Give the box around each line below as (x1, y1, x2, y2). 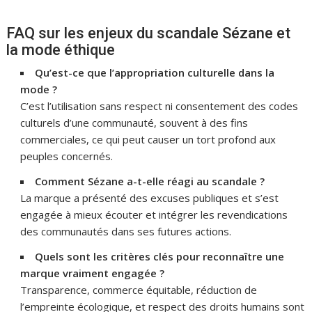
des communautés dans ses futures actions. (20, 224, 232, 238)
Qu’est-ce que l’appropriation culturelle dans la (35, 65, 275, 79)
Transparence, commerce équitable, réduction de (20, 282, 258, 297)
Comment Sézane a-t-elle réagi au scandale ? (35, 173, 265, 188)
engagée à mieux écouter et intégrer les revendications (20, 207, 288, 221)
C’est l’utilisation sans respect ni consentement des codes (20, 98, 299, 113)
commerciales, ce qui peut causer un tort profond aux (20, 132, 276, 146)
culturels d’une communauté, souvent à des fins (20, 115, 249, 130)
